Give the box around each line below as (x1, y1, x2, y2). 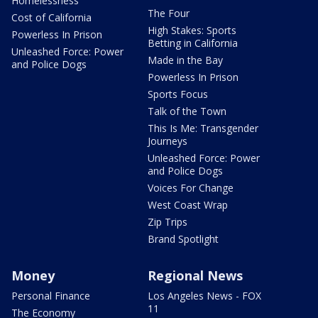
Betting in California (148, 35, 238, 50)
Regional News (148, 266, 243, 284)
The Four (148, 6, 190, 20)
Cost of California (11, 10, 92, 24)
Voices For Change (148, 180, 234, 194)
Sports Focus (148, 87, 208, 101)
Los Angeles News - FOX (148, 288, 261, 302)
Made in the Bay (148, 53, 223, 67)
